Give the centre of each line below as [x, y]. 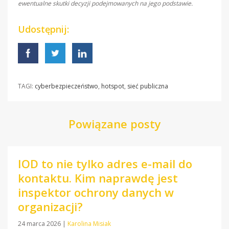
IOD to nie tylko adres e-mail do [105, 164]
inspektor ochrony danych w [96, 192]
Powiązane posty [114, 124]
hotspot [113, 86]
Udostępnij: [43, 29]
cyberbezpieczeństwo [66, 86]
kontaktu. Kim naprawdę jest [98, 178]
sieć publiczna [148, 86]
